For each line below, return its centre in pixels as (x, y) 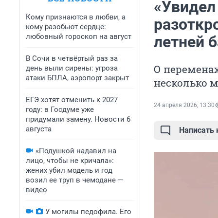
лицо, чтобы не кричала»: (70, 161)
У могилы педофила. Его (88, 212)
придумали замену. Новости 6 (78, 119)
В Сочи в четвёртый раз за (72, 58)
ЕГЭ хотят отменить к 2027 (72, 100)
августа (39, 129)
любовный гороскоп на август (79, 36)
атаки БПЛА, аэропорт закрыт (77, 78)
